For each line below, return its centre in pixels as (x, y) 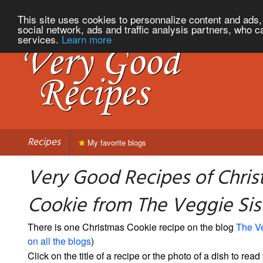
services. (40, 39)
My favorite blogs (116, 142)
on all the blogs (59, 241)
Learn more (87, 39)
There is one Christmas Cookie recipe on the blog (132, 227)
